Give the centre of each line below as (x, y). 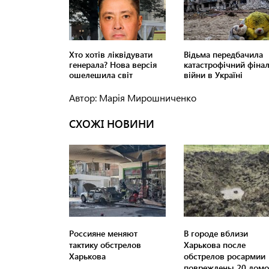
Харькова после (214, 245)
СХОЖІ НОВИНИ (112, 124)
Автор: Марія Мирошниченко (133, 98)
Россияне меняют (103, 234)
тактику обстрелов (105, 245)
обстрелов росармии (224, 256)
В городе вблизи (216, 234)
